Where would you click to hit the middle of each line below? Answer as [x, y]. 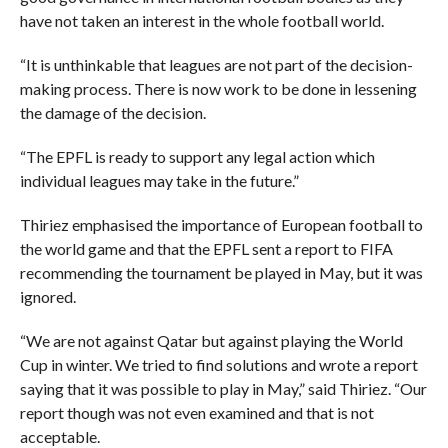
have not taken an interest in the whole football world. [201, 20]
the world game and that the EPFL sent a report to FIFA [206, 248]
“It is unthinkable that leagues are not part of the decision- [216, 64]
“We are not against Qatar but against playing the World [211, 340]
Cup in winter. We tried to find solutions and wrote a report [218, 364]
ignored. [47, 296]
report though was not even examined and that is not [196, 412]
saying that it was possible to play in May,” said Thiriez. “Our [223, 388]
